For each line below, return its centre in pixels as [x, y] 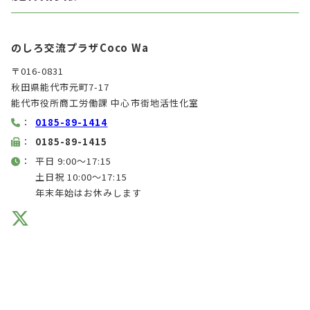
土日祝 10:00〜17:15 [81, 177]
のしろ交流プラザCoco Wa [80, 48]
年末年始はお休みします [89, 193]
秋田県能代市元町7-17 [61, 87]
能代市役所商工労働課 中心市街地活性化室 [105, 103]
